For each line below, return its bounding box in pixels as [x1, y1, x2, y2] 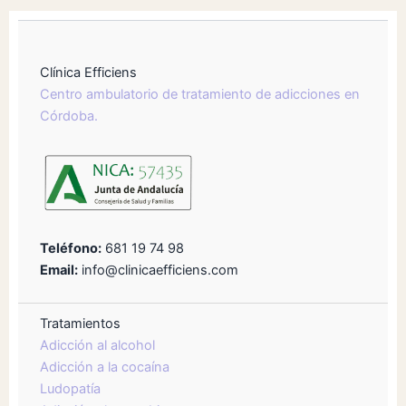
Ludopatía [40, 380, 101, 397]
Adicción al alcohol [40, 336, 155, 353]
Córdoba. [40, 107, 98, 124]
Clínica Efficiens [40, 63, 137, 81]
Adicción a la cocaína [40, 358, 169, 375]
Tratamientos [40, 314, 121, 332]
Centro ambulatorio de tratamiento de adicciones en [40, 85, 360, 102]
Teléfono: [40, 239, 101, 256]
